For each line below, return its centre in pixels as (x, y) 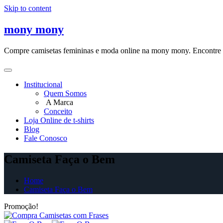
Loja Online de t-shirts (59, 120)
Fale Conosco (46, 138)
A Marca (58, 102)
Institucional (43, 84)
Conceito (58, 111)
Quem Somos (65, 93)
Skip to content (28, 8)
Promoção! (21, 206)
